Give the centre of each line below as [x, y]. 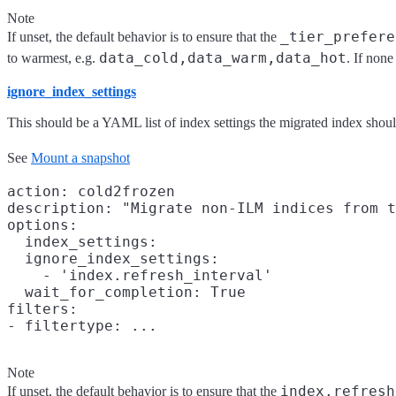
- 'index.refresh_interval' [140, 275]
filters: [42, 308]
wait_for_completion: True [126, 292]
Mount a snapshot [80, 157]
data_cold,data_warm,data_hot [223, 58]
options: [42, 225]
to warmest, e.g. [53, 58]
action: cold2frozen [91, 191]
